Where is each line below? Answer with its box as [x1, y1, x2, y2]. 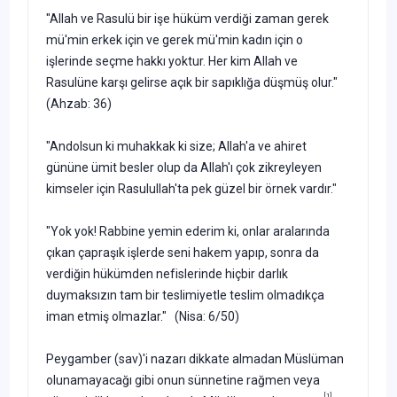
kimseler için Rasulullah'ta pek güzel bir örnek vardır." [46, 181, 337, 196]
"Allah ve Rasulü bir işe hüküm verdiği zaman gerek [46, 11, 329, 26]
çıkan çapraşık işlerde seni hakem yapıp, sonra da [46, 245, 319, 260]
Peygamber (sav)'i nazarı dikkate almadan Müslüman [46, 351, 344, 366]
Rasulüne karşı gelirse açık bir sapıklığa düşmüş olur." [46, 74, 338, 90]
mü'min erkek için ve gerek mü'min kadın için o [46, 32, 303, 47]
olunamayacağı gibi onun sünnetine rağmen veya [46, 372, 320, 387]
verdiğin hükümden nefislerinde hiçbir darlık [46, 266, 288, 281]
